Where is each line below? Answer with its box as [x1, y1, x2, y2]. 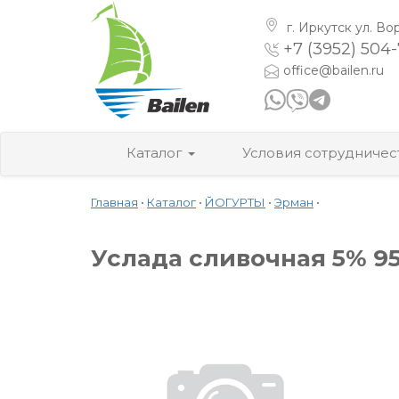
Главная [91, 194, 138, 209]
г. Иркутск [283, 20, 355, 36]
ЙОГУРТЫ [205, 194, 265, 209]
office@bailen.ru [283, 62, 384, 78]
